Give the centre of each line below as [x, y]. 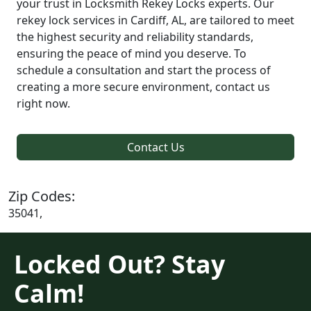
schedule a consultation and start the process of [144, 70]
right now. [43, 103]
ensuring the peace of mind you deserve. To [132, 53]
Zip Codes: [42, 196]
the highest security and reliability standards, [135, 36]
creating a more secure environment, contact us [143, 86]
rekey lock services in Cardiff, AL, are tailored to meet [155, 20]
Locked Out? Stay [119, 263]
